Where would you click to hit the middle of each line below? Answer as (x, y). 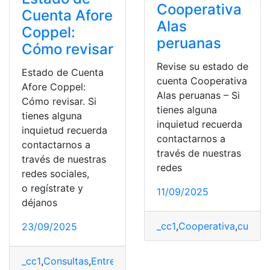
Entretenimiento (127, 261)
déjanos (39, 203)
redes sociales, (55, 174)
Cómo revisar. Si (59, 102)
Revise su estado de (202, 66)
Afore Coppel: (54, 87)
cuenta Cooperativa (202, 80)
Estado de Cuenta (63, 73)
